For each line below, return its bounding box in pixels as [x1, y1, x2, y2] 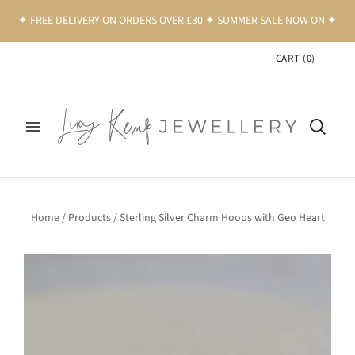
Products [67, 210, 111, 227]
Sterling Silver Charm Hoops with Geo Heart [119, 210, 325, 227]
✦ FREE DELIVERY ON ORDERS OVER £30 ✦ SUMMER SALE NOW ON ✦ [18, 13, 337, 29]
